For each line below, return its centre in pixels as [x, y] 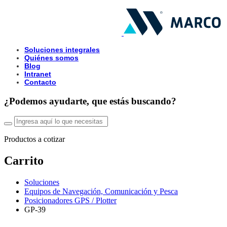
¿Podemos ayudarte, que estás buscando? [90, 101]
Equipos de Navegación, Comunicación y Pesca [101, 192]
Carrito [24, 161]
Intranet [38, 74]
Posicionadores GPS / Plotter [70, 201]
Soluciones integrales [62, 50]
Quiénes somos [51, 58]
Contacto [40, 82]
